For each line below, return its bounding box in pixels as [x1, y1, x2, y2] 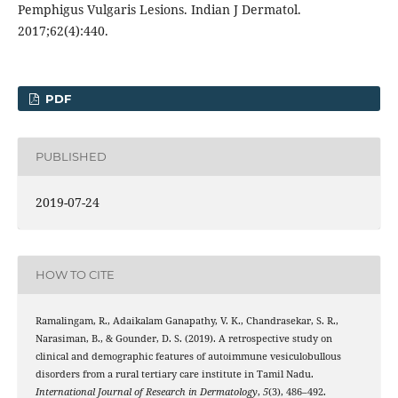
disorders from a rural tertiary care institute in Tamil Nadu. [35, 367, 314, 380]
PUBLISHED [35, 149, 107, 164]
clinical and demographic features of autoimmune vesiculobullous [35, 349, 341, 362]
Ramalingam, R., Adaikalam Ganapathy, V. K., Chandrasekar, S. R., [35, 314, 338, 327]
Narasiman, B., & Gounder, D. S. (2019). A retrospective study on [35, 331, 332, 345]
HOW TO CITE [35, 267, 115, 283]
